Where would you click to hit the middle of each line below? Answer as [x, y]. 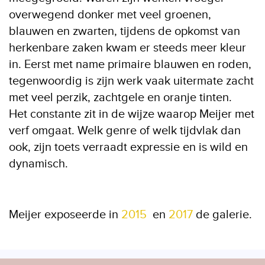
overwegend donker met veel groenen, [110, 15]
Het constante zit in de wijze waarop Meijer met [132, 114]
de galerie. [222, 215]
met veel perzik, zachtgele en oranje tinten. [120, 98]
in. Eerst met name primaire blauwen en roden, [130, 64]
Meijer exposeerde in [65, 215]
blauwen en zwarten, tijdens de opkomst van [125, 31]
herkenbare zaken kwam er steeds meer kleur [127, 48]
